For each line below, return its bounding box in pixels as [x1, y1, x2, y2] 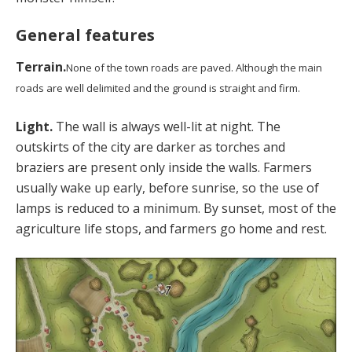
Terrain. [16, 57, 66, 75]
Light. [16, 117, 56, 135]
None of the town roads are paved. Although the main [66, 60, 322, 75]
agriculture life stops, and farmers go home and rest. [16, 219, 327, 237]
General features [16, 24, 155, 46]
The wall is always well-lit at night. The [56, 117, 280, 135]
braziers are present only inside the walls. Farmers [16, 158, 312, 176]
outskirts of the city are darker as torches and [16, 137, 285, 156]
